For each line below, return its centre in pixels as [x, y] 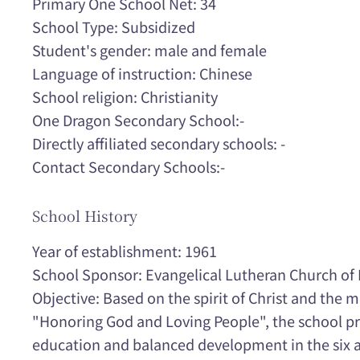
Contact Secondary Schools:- [129, 167]
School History [85, 215]
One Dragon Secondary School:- [138, 120]
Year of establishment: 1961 [125, 250]
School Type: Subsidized [114, 27]
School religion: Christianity [125, 97]
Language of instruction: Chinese [142, 74]
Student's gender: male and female [149, 50]
